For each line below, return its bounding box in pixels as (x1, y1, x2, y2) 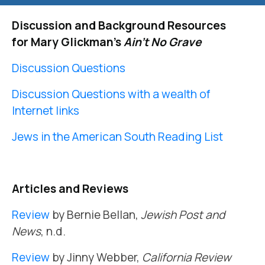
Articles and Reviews (12, 181, 128, 196)
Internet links (12, 103, 79, 118)
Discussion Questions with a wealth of (12, 86, 211, 102)
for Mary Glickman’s (12, 34, 124, 50)
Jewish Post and (141, 207, 225, 222)
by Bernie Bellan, (50, 207, 141, 222)
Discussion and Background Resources (12, 18, 226, 33)
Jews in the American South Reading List (12, 129, 223, 144)
